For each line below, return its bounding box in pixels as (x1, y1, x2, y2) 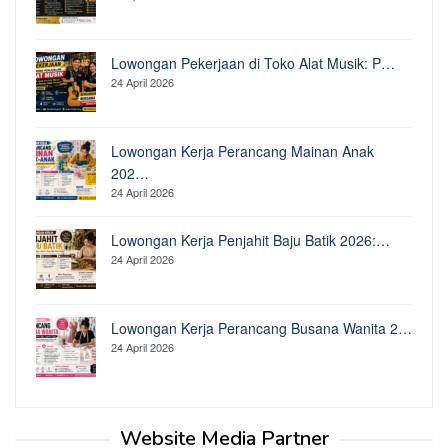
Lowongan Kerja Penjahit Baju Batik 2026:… (111, 229, 390, 250)
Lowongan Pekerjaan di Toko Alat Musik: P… (111, 52, 395, 73)
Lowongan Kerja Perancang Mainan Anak (111, 140, 374, 161)
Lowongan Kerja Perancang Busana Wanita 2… (111, 317, 412, 338)
